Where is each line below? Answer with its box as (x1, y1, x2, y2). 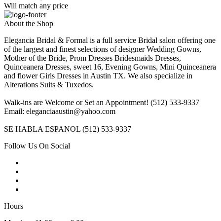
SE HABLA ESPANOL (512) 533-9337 (4, 125, 131, 134)
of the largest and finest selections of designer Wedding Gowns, (4, 45, 201, 54)
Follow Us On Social (4, 142, 70, 150)
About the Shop (4, 19, 53, 28)
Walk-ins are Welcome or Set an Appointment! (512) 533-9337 (4, 98, 199, 107)
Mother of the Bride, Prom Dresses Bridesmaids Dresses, (4, 54, 181, 63)
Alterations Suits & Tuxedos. (4, 80, 94, 89)
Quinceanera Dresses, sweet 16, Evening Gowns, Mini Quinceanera (4, 63, 216, 72)
